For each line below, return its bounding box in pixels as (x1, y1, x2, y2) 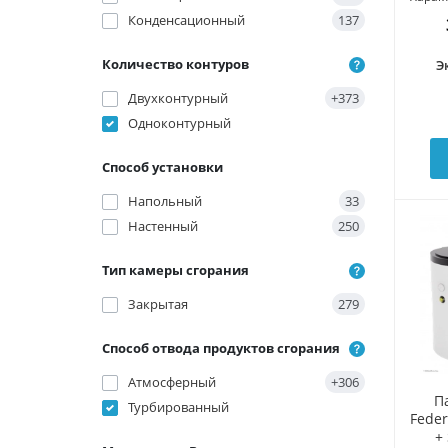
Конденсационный (128, 11, 245, 30)
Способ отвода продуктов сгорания (102, 339, 340, 358)
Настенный (128, 217, 198, 236)
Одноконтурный (128, 114, 231, 133)
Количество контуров (102, 55, 249, 74)
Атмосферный (128, 373, 216, 392)
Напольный (128, 192, 202, 211)
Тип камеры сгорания (102, 261, 249, 280)
